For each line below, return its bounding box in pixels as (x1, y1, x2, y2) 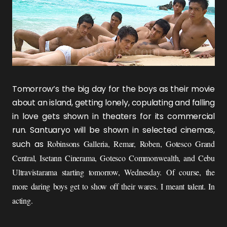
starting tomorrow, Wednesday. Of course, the (61, 167, 215, 177)
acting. (12, 195, 33, 206)
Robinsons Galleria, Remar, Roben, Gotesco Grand (47, 138, 215, 149)
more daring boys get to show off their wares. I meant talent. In (12, 181, 215, 192)
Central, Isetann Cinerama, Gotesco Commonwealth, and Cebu (12, 153, 215, 163)
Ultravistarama (12, 167, 62, 177)
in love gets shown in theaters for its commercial (12, 110, 215, 122)
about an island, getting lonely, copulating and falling (12, 97, 215, 108)
